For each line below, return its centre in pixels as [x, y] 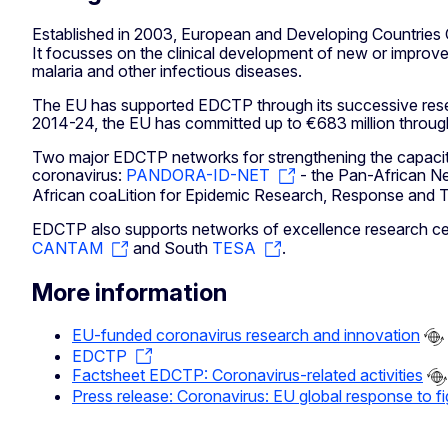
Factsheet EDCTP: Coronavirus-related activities [247, 375]
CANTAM [67, 248]
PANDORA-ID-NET [198, 175]
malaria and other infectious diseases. [167, 71]
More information [129, 293]
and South [170, 248]
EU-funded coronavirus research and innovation [246, 334]
